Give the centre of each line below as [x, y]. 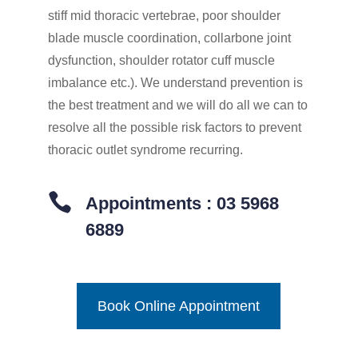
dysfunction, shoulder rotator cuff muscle [161, 61]
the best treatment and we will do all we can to [177, 105]
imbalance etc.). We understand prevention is [175, 83]
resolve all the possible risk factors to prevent [174, 128]
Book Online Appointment [179, 306]
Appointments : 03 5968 [182, 204]
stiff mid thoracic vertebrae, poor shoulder [164, 16]
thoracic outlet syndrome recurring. [145, 150]
